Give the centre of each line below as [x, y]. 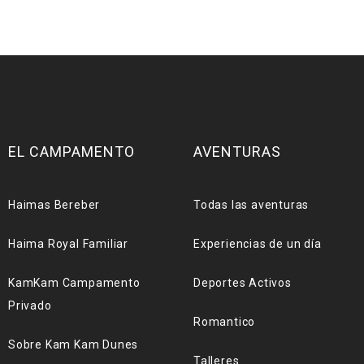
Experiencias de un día [258, 244]
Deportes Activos [243, 283]
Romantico [225, 322]
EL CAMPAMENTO [71, 152]
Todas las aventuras [251, 205]
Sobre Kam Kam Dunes [74, 344]
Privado [30, 305]
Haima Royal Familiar [68, 244]
